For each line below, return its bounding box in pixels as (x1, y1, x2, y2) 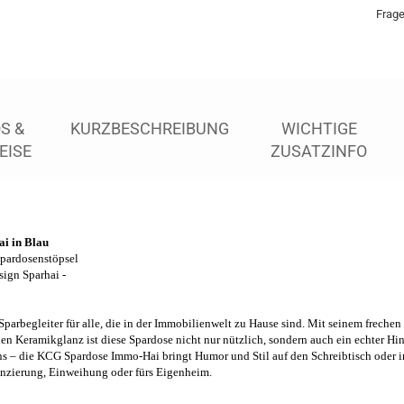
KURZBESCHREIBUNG (69, 119, 229, 138)
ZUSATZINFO (271, 142, 368, 161)
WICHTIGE (280, 119, 357, 138)
